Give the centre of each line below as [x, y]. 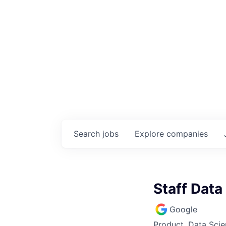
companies [187, 133]
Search [88, 133]
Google [183, 209]
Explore [151, 133]
